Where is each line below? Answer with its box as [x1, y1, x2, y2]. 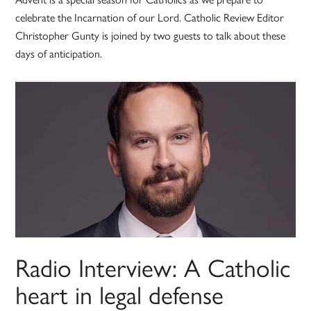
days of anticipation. [15, 45, 103, 62]
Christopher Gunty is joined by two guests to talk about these [15, 27, 286, 44]
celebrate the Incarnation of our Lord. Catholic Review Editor [15, 9, 285, 26]
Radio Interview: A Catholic [15, 249, 291, 285]
